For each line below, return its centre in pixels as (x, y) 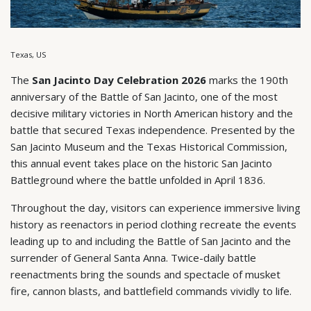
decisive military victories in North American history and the (152, 113)
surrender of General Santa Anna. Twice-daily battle (133, 258)
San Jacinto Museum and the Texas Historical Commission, (149, 146)
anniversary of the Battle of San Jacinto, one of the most (144, 96)
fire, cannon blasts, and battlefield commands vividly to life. (151, 291)
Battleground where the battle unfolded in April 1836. (138, 180)
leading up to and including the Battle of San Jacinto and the (151, 241)
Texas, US (28, 54)
